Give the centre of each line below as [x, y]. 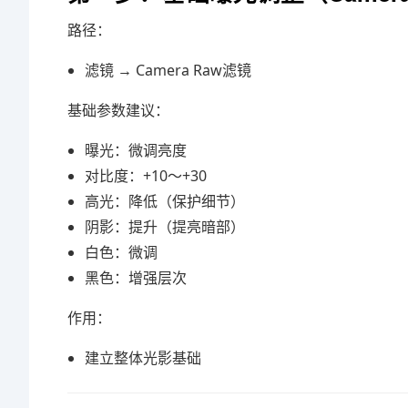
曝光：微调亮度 [136, 150]
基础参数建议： [118, 110]
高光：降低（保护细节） [165, 201]
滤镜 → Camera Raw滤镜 [168, 70]
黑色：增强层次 [136, 278]
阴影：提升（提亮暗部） [165, 227]
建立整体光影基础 [143, 358]
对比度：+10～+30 [146, 176]
